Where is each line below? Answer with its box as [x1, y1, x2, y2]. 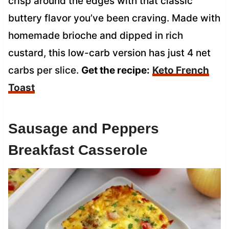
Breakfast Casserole [8, 142, 148, 158]
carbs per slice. [8, 64, 81, 76]
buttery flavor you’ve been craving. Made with [8, 12, 220, 24]
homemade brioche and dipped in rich [8, 29, 183, 41]
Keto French [152, 64, 209, 76]
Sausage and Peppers [8, 120, 159, 136]
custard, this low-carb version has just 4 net [8, 47, 211, 59]
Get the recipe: [81, 64, 150, 76]
